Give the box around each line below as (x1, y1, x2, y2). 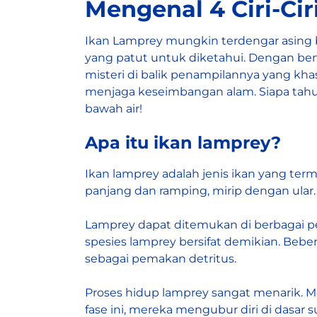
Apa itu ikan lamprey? (85, 132, 281, 154)
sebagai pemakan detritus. (85, 252, 236, 266)
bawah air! (85, 102, 142, 116)
